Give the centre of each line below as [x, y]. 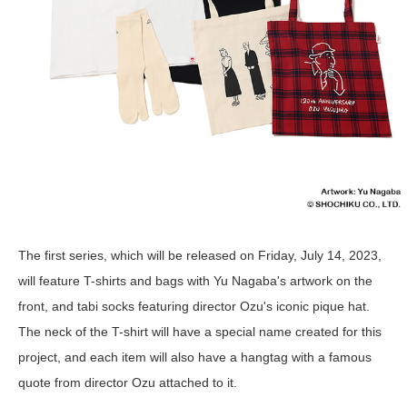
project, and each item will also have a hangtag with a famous [195, 357]
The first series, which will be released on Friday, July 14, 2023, [200, 256]
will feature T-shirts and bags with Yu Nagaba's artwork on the [195, 281]
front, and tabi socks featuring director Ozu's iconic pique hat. [194, 307]
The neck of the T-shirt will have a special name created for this [200, 332]
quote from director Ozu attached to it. [128, 383]
